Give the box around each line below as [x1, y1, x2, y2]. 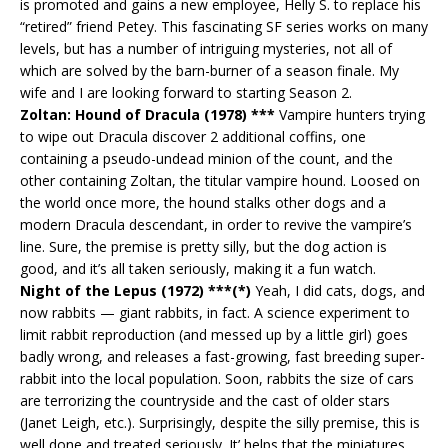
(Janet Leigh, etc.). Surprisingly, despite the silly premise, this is [20, 412, 420, 432]
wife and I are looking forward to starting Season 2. [20, 82, 352, 102]
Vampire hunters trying [275, 104, 425, 124]
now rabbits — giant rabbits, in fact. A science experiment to [20, 302, 410, 322]
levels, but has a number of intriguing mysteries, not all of [20, 38, 392, 58]
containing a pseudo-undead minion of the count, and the [20, 148, 393, 168]
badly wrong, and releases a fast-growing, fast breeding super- [20, 346, 425, 366]
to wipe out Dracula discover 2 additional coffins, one [20, 126, 366, 146]
